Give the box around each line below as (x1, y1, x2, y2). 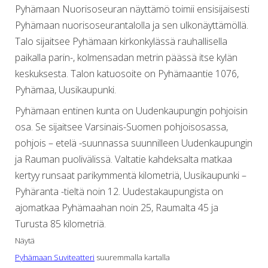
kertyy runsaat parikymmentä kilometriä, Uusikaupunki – (15, 169, 246, 182)
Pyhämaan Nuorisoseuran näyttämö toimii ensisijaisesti (15, 2, 249, 16)
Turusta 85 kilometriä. (15, 217, 106, 230)
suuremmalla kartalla (95, 252, 170, 263)
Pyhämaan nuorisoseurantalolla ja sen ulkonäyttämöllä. (15, 19, 248, 32)
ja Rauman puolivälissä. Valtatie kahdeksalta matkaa (15, 153, 232, 166)
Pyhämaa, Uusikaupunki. (15, 83, 116, 96)
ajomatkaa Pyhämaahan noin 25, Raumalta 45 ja (15, 201, 218, 214)
